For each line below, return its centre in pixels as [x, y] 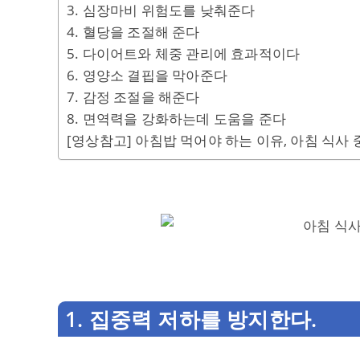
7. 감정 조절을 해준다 [133, 97]
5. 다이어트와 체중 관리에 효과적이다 [184, 53]
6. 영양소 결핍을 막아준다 [147, 75]
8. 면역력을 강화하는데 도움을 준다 [176, 119]
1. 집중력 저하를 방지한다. [191, 319]
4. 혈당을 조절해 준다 [133, 32]
